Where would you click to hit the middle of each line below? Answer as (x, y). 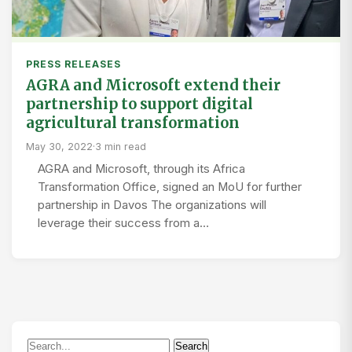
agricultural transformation (133, 123)
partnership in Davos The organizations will (152, 205)
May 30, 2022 (59, 147)
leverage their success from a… (123, 224)
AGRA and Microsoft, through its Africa (141, 169)
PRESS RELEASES (73, 64)
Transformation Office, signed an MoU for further (170, 187)
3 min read (121, 147)
